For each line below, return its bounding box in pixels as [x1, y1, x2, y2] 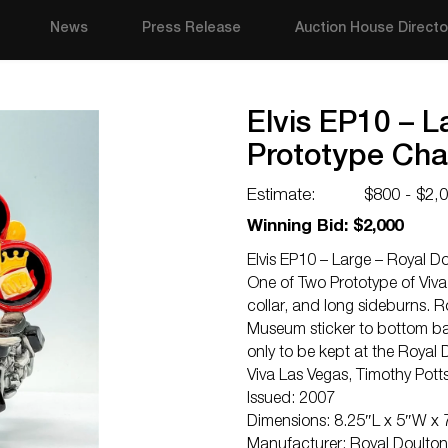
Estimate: [247, 188, 316, 205]
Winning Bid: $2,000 [247, 219, 403, 236]
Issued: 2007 [247, 392, 335, 408]
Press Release [142, 22, 242, 36]
